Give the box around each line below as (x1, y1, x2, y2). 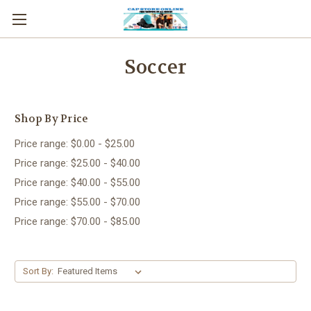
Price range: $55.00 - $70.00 (15, 195, 140, 208)
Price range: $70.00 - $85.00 (15, 215, 140, 228)
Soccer (124, 55, 187, 80)
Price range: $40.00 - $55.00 (15, 176, 140, 189)
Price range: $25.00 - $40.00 (15, 156, 140, 169)
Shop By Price (15, 112, 89, 126)
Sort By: (22, 265, 53, 276)
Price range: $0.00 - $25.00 (15, 137, 135, 150)
